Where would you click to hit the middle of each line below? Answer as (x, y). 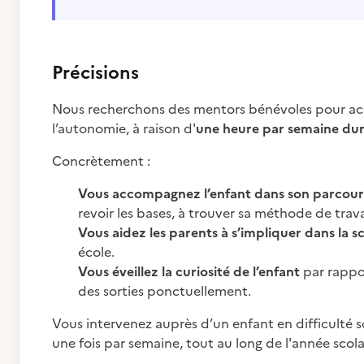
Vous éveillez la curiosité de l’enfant (189, 271)
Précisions (95, 73)
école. (96, 252)
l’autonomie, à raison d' (124, 128)
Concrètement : (103, 161)
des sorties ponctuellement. (165, 291)
